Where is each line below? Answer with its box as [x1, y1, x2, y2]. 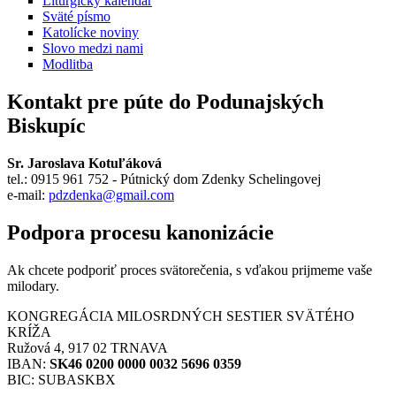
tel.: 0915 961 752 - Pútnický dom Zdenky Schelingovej [7, 171, 324, 187]
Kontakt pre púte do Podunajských [7, 89, 324, 113]
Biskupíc [7, 113, 86, 137]
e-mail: [7, 187, 49, 202]
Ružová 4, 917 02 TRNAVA [7, 339, 168, 355]
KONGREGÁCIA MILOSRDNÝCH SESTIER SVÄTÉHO [7, 308, 354, 324]
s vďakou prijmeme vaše [236, 262, 372, 278]
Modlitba [42, 57, 93, 72]
